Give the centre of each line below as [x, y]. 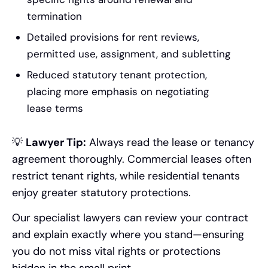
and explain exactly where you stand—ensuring [128, 235]
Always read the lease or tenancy [170, 142]
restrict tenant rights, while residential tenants [126, 176]
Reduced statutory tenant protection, [117, 74]
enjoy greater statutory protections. [101, 192]
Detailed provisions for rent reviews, [113, 37]
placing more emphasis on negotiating [118, 91]
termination [54, 16]
